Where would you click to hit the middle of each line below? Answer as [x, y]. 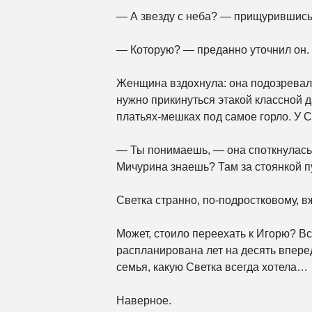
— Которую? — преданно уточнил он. [213, 50]
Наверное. [144, 301]
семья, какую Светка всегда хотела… [212, 267]
